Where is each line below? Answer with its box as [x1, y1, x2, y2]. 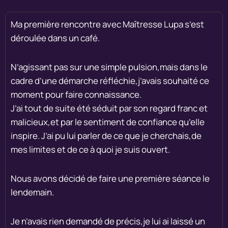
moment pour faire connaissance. [11, 88, 141, 100]
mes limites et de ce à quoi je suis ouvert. [11, 143, 170, 155]
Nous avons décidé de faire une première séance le [11, 172, 210, 184]
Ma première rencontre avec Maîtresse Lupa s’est [11, 18, 204, 30]
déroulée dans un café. [11, 32, 100, 44]
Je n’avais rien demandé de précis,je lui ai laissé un [11, 215, 205, 227]
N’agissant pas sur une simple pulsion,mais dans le [11, 61, 208, 73]
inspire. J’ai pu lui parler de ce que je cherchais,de [11, 129, 202, 141]
